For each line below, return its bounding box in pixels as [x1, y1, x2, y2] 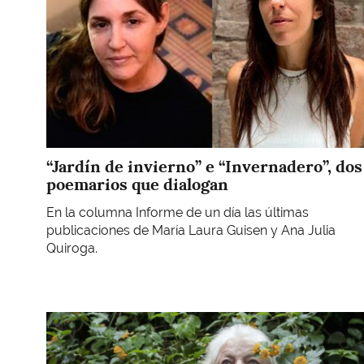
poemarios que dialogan [46, 174, 228, 196]
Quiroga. [46, 240, 97, 256]
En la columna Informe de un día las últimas [46, 204, 309, 220]
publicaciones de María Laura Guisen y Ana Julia [46, 222, 336, 238]
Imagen [45, 312, 91, 328]
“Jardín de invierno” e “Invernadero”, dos [46, 156, 362, 178]
